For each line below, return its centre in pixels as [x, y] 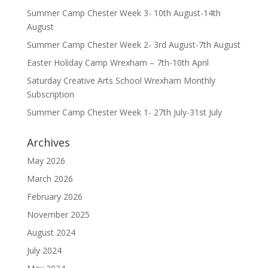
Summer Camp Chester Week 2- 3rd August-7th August [133, 45]
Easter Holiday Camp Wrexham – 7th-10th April [118, 63]
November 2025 [58, 214]
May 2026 [46, 161]
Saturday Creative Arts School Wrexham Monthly [121, 80]
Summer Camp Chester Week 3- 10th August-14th [124, 13]
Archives [48, 142]
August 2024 [51, 232]
